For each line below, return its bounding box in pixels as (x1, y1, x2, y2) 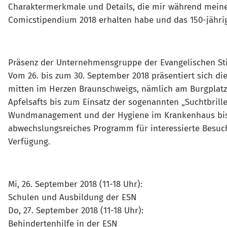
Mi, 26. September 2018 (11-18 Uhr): (8, 179, 142, 190)
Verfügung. (8, 136, 50, 147)
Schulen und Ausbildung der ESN (8, 192, 137, 203)
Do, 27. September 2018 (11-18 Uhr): (8, 205, 143, 216)
